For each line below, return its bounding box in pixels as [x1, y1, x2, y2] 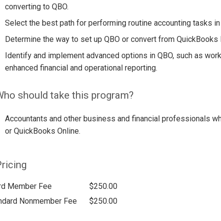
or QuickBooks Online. [4, 126, 80, 136]
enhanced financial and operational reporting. [4, 63, 157, 73]
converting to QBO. [4, 1, 69, 11]
